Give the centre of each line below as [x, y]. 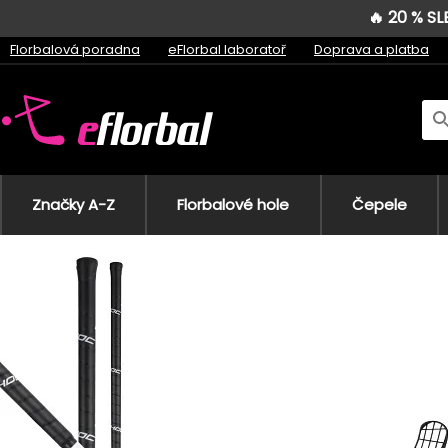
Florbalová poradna [75, 49]
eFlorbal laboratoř [227, 49]
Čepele [379, 204]
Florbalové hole [233, 204]
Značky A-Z [74, 204]
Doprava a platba [371, 49]
